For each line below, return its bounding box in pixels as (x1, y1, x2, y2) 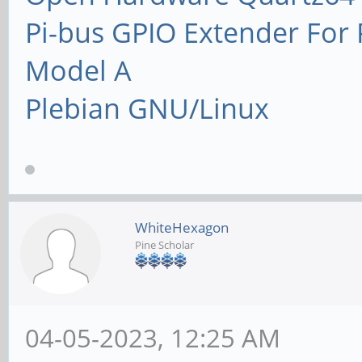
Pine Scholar (135, 238, 194, 253)
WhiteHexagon (135, 218, 229, 238)
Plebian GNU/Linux (25, 90, 269, 128)
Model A (25, 52, 132, 90)
